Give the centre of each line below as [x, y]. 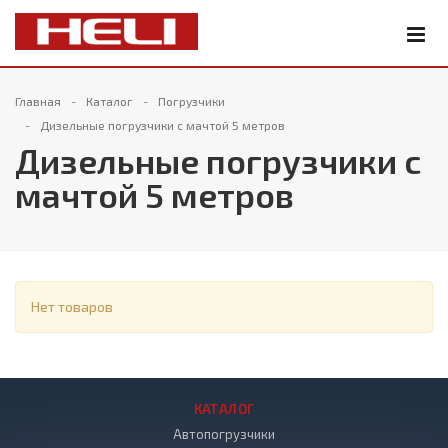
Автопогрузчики [224, 434]
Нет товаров [72, 306]
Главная [38, 101]
